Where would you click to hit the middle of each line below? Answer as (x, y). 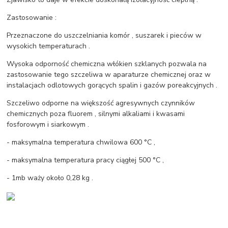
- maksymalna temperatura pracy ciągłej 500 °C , (85, 160)
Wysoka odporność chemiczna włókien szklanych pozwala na (107, 64)
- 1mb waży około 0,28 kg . (50, 178)
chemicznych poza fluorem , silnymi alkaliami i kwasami (96, 114)
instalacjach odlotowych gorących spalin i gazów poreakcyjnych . (112, 85)
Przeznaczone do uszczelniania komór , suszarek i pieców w (104, 36)
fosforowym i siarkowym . (48, 125)
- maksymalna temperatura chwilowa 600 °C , (81, 142)
